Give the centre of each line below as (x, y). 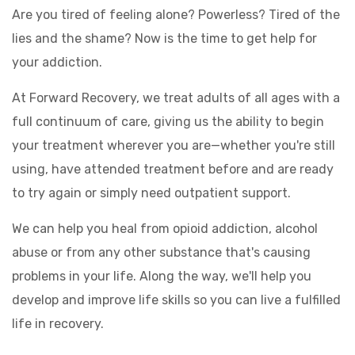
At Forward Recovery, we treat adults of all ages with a (176, 97)
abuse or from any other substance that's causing (161, 252)
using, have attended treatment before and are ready (173, 169)
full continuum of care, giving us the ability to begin (168, 121)
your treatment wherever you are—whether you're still (174, 145)
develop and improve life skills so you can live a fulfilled (176, 300)
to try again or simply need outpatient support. (151, 193)
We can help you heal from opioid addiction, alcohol (165, 228)
